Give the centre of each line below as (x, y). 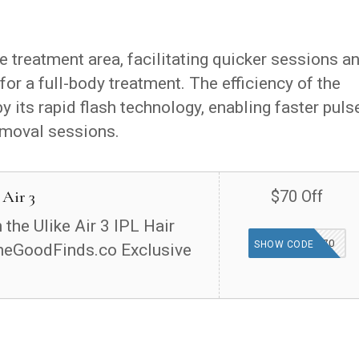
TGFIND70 (308, 244)
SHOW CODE (284, 245)
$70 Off (297, 197)
